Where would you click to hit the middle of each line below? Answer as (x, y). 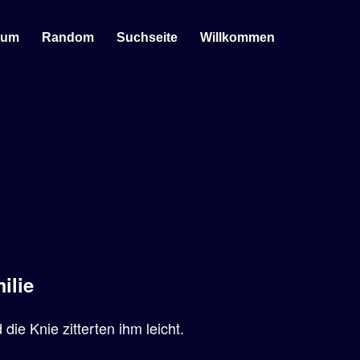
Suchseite (147, 37)
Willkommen (237, 37)
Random (68, 37)
